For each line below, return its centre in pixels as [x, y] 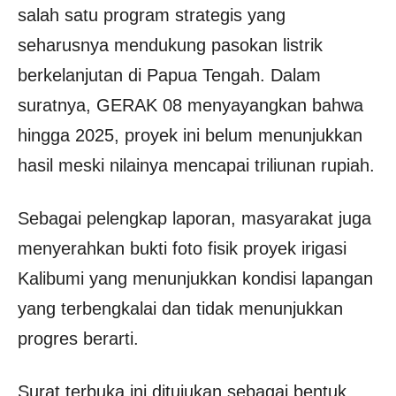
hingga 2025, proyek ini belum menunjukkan [190, 135]
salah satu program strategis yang [152, 15]
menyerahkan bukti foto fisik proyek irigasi [182, 248]
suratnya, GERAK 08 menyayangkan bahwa [190, 105]
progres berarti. [78, 339]
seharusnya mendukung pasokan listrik [170, 45]
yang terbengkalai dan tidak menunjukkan [180, 308]
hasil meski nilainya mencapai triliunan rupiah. [196, 165]
